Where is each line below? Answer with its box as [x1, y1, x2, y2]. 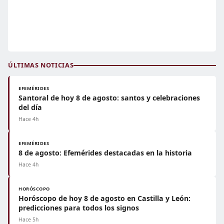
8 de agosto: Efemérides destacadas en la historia [18, 148, 192, 157]
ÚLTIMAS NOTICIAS [8, 60, 74, 69]
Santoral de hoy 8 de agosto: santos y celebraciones [18, 93, 200, 102]
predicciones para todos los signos [18, 203, 139, 212]
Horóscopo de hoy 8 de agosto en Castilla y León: [18, 193, 190, 203]
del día [18, 102, 42, 112]
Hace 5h [18, 216, 38, 223]
